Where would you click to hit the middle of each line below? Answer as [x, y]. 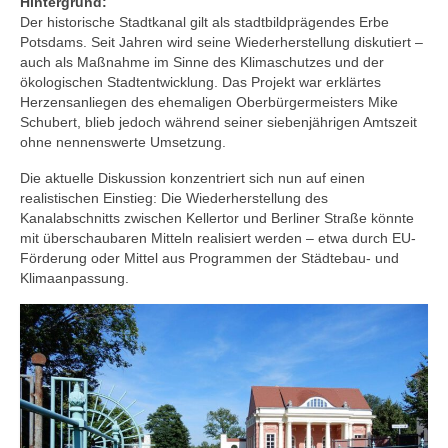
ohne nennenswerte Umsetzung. [123, 141]
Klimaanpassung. [74, 277]
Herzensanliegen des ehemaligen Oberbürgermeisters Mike [209, 101]
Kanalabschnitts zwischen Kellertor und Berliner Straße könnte [217, 217]
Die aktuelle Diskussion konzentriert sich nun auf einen [192, 177]
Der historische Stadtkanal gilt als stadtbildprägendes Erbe [204, 21]
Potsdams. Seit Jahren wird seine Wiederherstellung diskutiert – [221, 41]
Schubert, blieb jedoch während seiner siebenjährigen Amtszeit [218, 121]
